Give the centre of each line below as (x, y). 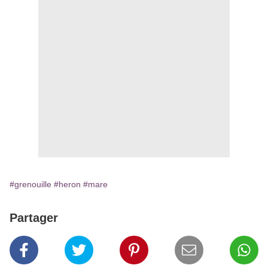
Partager (34, 218)
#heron (67, 185)
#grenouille (31, 185)
